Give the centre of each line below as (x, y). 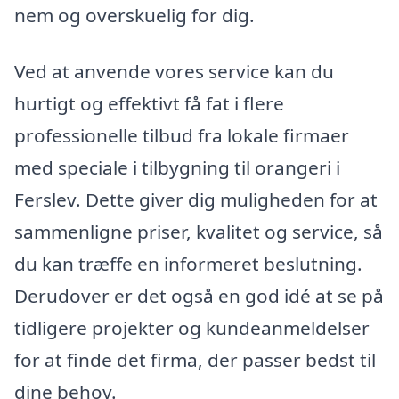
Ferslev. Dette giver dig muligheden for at (196, 200)
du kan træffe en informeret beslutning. (188, 264)
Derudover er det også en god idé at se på (199, 296)
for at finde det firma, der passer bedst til (195, 360)
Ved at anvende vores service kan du (174, 72)
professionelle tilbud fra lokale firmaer (182, 136)
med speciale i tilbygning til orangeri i (177, 168)
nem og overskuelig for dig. (134, 15)
